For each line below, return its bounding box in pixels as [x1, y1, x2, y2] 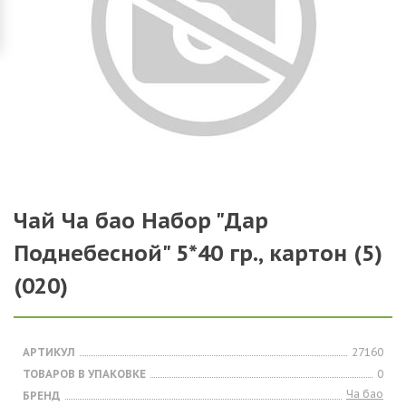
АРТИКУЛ [23, 345, 75, 359]
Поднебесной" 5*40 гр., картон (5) [14, 239, 382, 267]
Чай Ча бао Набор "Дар [14, 207, 268, 235]
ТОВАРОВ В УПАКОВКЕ [23, 367, 146, 381]
